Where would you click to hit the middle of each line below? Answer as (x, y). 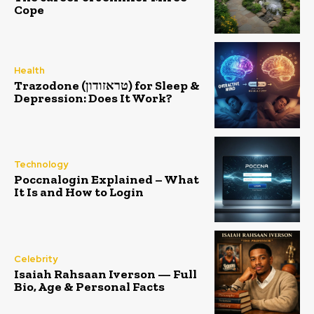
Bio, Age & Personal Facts (89, 286)
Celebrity (36, 259)
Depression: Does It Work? (93, 98)
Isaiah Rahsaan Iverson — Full (105, 274)
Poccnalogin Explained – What (107, 180)
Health (29, 70)
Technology (41, 165)
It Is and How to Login (79, 192)
